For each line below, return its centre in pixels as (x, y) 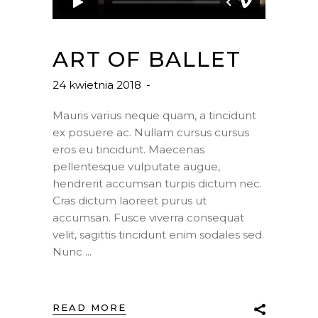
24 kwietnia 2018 (98, 85)
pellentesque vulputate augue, (136, 167)
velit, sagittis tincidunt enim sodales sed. (158, 235)
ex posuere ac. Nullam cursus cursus (151, 133)
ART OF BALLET (147, 60)
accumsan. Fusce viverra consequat (148, 218)
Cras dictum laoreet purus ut (130, 201)
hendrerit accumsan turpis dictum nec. (157, 184)
